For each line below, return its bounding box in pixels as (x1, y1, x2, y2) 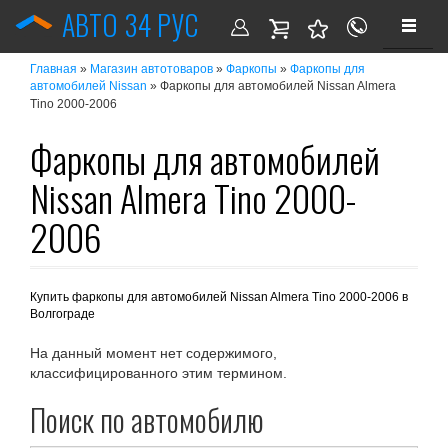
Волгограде (30, 306, 95, 321)
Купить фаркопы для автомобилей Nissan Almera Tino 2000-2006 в (30, 289, 408, 304)
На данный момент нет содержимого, (30, 344, 277, 361)
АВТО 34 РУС (62, 4, 198, 46)
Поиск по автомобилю (30, 396, 264, 442)
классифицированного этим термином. (30, 364, 287, 381)
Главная (30, 62, 77, 77)
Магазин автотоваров (90, 62, 213, 77)
